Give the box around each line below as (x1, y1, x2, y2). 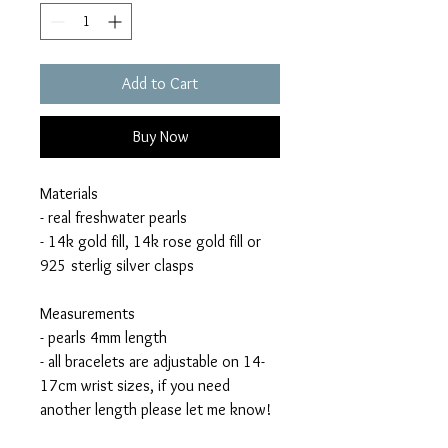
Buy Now (131, 127, 189, 147)
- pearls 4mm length (40, 328, 167, 348)
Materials (40, 184, 98, 204)
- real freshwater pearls (40, 208, 187, 228)
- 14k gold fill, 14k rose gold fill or (40, 232, 261, 252)
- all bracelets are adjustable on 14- (40, 352, 265, 372)
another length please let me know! (40, 400, 271, 420)
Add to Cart (122, 74, 198, 94)
